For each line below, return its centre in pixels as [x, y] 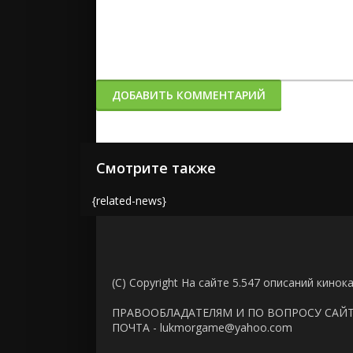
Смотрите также [156, 168]
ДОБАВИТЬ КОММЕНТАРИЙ [189, 95]
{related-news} [129, 201]
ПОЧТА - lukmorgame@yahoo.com [202, 327]
